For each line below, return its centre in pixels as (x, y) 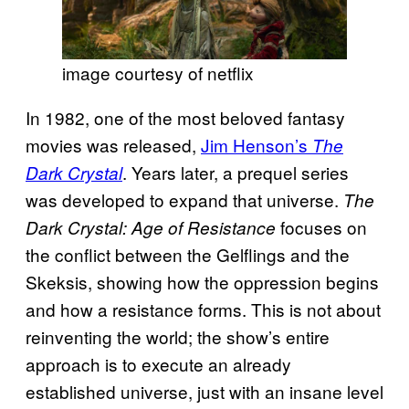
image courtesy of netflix (158, 72)
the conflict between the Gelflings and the (188, 254)
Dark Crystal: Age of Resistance (151, 227)
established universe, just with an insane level (204, 391)
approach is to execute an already (158, 363)
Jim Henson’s (257, 144)
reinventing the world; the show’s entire (178, 336)
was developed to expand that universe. (184, 199)
